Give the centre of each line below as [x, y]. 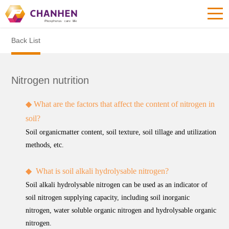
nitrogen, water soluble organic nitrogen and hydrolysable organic [121, 210]
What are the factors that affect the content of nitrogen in [124, 104]
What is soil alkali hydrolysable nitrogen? [102, 171]
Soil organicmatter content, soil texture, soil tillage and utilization [121, 132]
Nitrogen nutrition [50, 80]
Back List [26, 40]
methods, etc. [45, 145]
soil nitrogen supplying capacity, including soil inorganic [108, 198]
